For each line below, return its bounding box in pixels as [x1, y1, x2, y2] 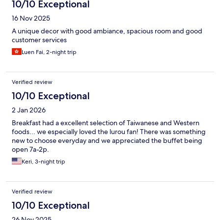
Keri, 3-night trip [22, 157, 65, 165]
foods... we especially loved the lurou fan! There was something [12, 127, 206, 136]
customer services [12, 35, 67, 44]
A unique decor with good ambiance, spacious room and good [12, 26, 202, 35]
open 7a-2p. [12, 144, 49, 154]
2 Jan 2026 [12, 105, 46, 114]
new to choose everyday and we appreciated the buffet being [12, 136, 202, 145]
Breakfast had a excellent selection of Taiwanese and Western [12, 118, 199, 127]
